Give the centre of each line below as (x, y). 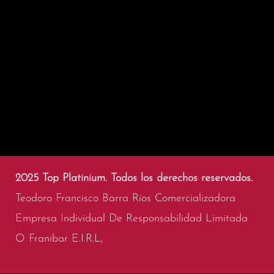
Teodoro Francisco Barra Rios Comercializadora (125, 199)
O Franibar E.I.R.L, (59, 239)
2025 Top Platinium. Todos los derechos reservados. (134, 179)
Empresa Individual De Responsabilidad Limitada (131, 219)
